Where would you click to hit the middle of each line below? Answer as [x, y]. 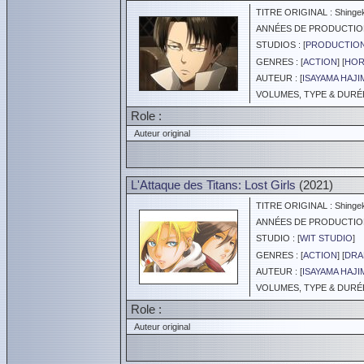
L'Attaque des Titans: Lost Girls [213, 185]
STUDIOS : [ [278, 45]
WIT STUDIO [326, 238]
